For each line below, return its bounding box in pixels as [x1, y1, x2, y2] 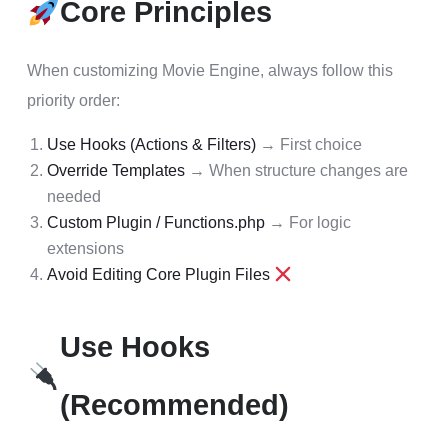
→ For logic [265, 214, 351, 231]
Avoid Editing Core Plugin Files [47, 266, 270, 283]
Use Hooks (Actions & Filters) [47, 136, 256, 153]
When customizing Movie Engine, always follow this [27, 62, 393, 79]
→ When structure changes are [185, 162, 408, 179]
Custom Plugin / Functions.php [47, 214, 265, 231]
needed [47, 188, 101, 205]
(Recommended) [59, 389, 289, 421]
